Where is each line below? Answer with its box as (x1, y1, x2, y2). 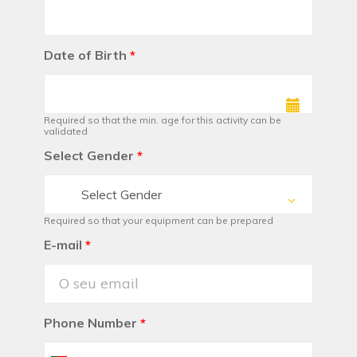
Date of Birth (44, 47, 127, 64)
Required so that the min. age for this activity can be (44, 114, 281, 127)
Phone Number (44, 315, 137, 331)
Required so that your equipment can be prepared (44, 214, 273, 227)
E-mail (44, 237, 82, 253)
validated (44, 125, 88, 138)
